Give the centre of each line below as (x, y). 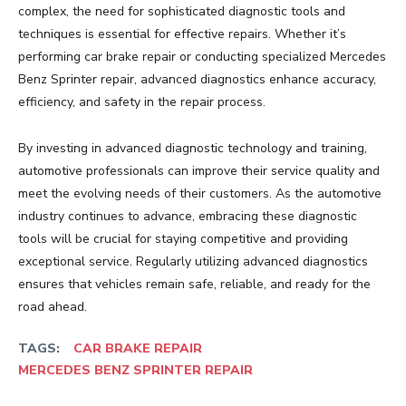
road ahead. (53, 307)
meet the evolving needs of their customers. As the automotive (200, 194)
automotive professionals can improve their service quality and (199, 171)
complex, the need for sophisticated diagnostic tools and (182, 12)
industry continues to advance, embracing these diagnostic (188, 217)
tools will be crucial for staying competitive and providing (183, 239)
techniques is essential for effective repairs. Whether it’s (182, 34)
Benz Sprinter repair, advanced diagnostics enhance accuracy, (197, 80)
